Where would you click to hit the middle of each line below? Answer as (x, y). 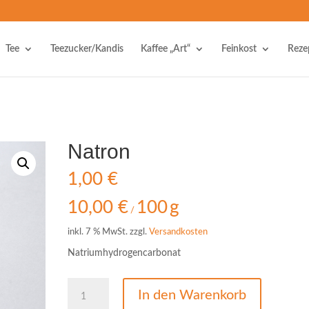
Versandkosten (179, 232)
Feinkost (239, 49)
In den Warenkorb (192, 295)
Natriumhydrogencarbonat (124, 253)
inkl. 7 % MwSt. (98, 232)
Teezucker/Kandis (87, 49)
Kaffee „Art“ (165, 49)
